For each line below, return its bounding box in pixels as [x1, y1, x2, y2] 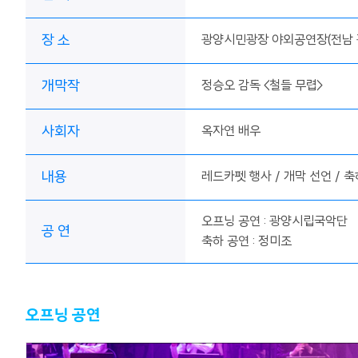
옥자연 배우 [201, 125, 261, 138]
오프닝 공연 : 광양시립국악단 [201, 216, 348, 229]
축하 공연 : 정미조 [201, 236, 292, 249]
